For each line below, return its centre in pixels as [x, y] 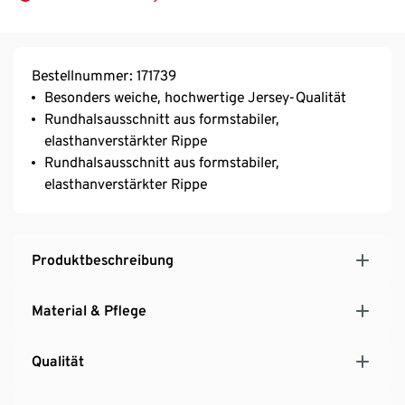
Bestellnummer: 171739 [104, 75]
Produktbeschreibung [103, 259]
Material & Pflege [89, 310]
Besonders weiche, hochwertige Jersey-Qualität [195, 97]
